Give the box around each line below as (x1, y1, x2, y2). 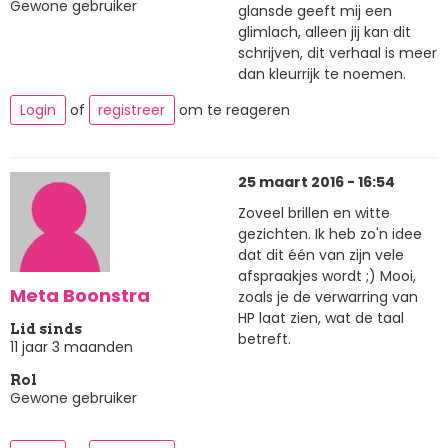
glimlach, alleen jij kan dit (238, 21, 411, 42)
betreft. (238, 329, 291, 350)
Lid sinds (10, 320, 82, 337)
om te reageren (175, 100, 290, 121)
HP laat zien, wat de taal (238, 308, 404, 329)
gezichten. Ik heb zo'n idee (238, 224, 422, 245)
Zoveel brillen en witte (238, 203, 390, 224)
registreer (98, 100, 166, 121)
